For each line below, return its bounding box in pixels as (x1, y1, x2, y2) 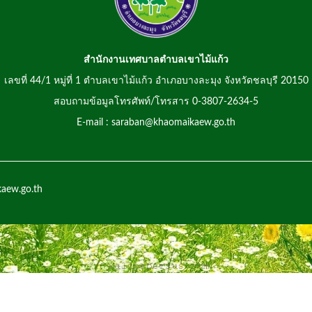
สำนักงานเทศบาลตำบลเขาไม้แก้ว (84, 54, 228, 65)
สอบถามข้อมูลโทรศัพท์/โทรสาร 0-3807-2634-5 (54, 96, 258, 107)
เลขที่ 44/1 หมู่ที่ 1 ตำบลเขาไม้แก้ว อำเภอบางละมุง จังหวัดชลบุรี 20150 (3, 75, 309, 86)
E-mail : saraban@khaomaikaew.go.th (77, 117, 235, 127)
